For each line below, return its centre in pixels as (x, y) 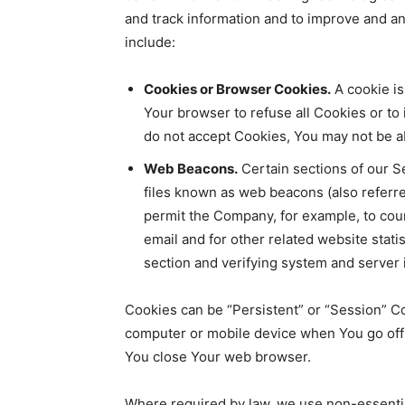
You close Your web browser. (218, 357)
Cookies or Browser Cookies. (237, 89)
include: (150, 42)
